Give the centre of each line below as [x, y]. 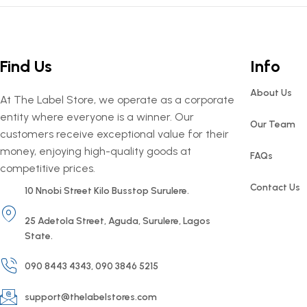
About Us [271, 93]
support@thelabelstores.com [91, 297]
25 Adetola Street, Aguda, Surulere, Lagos [118, 221]
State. [39, 236]
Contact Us [275, 187]
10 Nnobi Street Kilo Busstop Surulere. [107, 191]
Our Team [272, 124]
